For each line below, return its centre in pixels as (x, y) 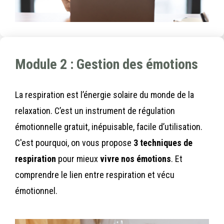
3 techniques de (162, 143)
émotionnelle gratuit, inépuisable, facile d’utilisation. (109, 127)
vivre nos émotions (135, 159)
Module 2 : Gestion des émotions (106, 64)
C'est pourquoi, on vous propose (73, 143)
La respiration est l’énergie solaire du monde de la (104, 95)
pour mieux (78, 159)
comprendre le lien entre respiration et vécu (95, 175)
